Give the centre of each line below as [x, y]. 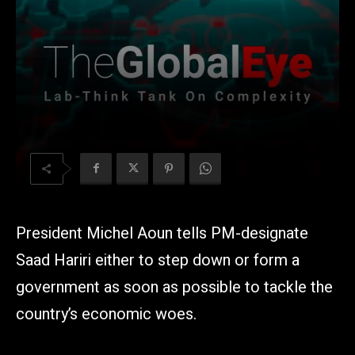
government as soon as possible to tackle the [174, 287]
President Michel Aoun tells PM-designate [162, 233]
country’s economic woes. [106, 314]
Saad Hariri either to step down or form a [158, 260]
